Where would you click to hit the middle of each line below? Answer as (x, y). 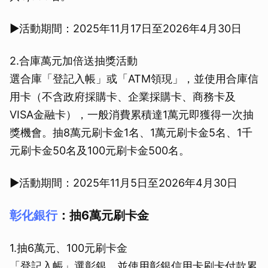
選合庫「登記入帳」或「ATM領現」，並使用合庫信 (134, 79)
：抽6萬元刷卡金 (103, 216)
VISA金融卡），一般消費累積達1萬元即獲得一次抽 (132, 115)
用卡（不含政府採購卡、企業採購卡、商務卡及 (123, 97)
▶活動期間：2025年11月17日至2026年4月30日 (126, 29)
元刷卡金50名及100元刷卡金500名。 (100, 151)
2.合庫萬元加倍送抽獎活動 (74, 61)
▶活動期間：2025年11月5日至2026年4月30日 (124, 183)
